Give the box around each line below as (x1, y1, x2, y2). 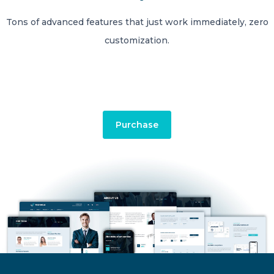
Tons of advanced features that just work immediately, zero (6, 16, 268, 28)
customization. (105, 34, 169, 46)
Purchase (116, 119, 158, 130)
